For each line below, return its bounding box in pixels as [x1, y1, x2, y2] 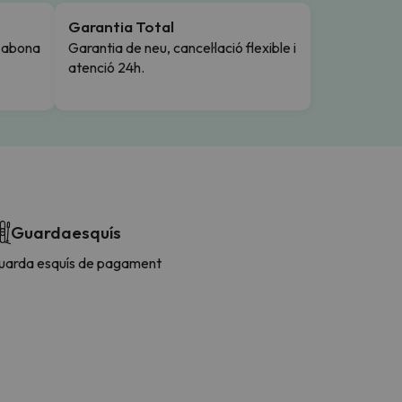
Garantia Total [68, 16, 174, 36]
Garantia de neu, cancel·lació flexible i [68, 38, 296, 57]
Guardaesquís [11, 221, 121, 243]
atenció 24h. [68, 57, 144, 76]
